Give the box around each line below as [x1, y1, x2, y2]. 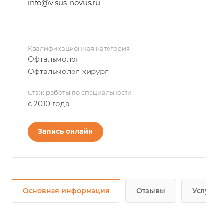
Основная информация [23, 186, 109, 196]
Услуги [192, 186, 217, 196]
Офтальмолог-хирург [28, 67, 108, 76]
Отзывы [136, 186, 165, 196]
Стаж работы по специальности [28, 89, 132, 96]
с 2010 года [28, 99, 70, 108]
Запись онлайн [38, 127, 93, 136]
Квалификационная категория [28, 44, 130, 52]
